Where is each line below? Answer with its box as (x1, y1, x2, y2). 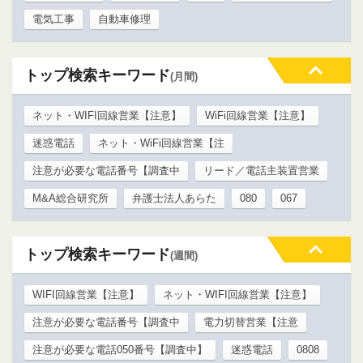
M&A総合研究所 (32, 191, 109, 204)
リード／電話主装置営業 (203, 164, 319, 177)
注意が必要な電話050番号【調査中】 (32, 343, 207, 356)
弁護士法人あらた (132, 191, 216, 204)
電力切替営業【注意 (203, 315, 298, 328)
